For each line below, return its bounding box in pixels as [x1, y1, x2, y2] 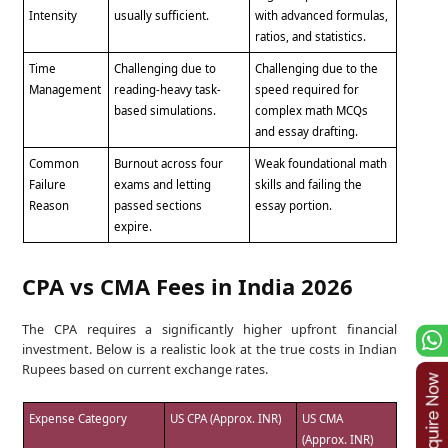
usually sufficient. [114, 8, 210, 24]
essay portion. [255, 198, 333, 214]
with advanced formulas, [255, 8, 389, 24]
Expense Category [29, 410, 128, 426]
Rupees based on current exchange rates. [22, 359, 269, 378]
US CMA [302, 410, 344, 426]
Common [29, 156, 80, 172]
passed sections [114, 198, 203, 214]
